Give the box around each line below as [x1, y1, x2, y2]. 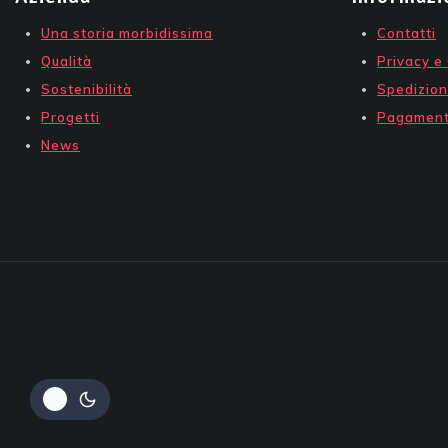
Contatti [377, 24, 436, 41]
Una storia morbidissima [41, 24, 213, 41]
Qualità [41, 52, 92, 69]
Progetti [41, 108, 100, 125]
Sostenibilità [41, 80, 132, 97]
